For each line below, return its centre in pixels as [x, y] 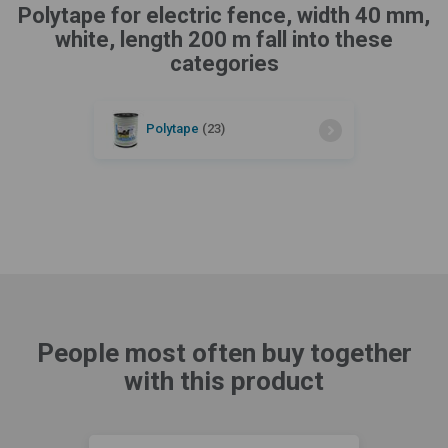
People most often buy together [224, 353]
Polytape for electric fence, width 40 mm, [224, 15]
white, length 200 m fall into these [224, 39]
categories [224, 63]
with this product [224, 381]
